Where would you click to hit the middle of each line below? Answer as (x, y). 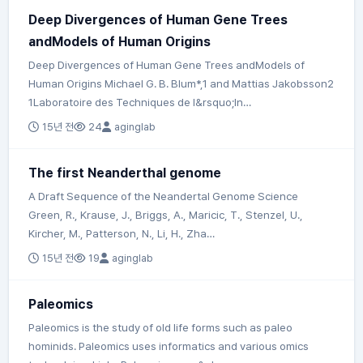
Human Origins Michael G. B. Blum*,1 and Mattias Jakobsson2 (181, 83)
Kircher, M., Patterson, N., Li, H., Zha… (122, 233)
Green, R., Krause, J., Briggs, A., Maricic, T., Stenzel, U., (166, 214)
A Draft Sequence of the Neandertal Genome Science (164, 196)
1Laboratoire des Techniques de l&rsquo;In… (140, 102)
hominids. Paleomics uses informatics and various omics (169, 346)
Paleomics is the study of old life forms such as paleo (161, 327)
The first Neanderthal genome (125, 173)
